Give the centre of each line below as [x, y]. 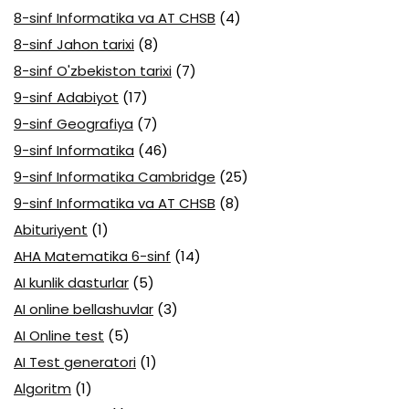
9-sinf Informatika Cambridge [115, 177]
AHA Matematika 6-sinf [92, 257]
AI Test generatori [75, 362]
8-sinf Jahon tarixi [74, 45]
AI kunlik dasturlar [71, 283]
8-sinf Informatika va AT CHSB [115, 18]
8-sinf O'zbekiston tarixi [93, 71]
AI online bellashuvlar [84, 309]
